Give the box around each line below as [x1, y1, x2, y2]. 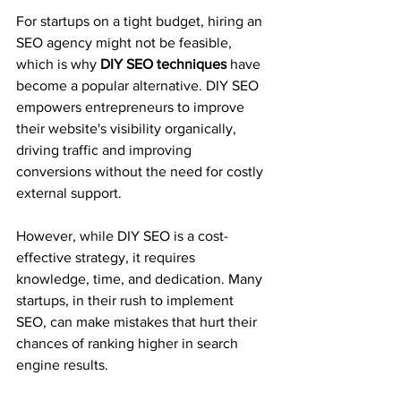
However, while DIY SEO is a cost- [16, 227, 228, 243]
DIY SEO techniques [100, 55, 226, 72]
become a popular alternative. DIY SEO [16, 77, 262, 93]
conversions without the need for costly [16, 163, 267, 179]
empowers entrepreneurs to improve [16, 98, 248, 115]
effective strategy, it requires [16, 249, 199, 265]
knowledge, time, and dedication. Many [16, 270, 266, 286]
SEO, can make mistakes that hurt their [16, 313, 260, 329]
